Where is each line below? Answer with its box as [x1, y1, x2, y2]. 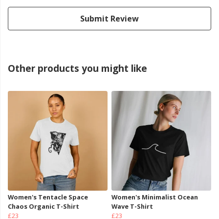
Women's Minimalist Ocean [111, 193, 198, 202]
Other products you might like [8, 62, 147, 75]
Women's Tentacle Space [8, 193, 88, 202]
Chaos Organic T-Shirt [8, 202, 79, 211]
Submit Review [80, 13, 139, 24]
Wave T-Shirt [111, 202, 153, 211]
